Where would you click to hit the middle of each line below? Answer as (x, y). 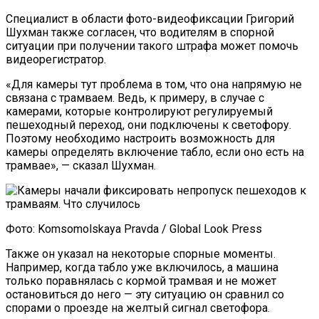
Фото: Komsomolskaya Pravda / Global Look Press (134, 229)
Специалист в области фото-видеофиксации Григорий (150, 19)
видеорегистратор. (56, 60)
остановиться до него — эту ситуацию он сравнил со (145, 295)
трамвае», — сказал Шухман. (81, 166)
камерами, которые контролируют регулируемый (139, 112)
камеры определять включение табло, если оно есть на (155, 152)
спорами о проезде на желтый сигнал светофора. (138, 308)
